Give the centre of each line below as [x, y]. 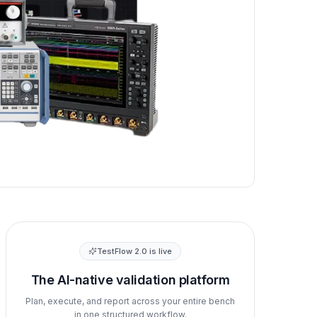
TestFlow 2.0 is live [134, 251]
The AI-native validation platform [130, 279]
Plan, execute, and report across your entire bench [130, 301]
